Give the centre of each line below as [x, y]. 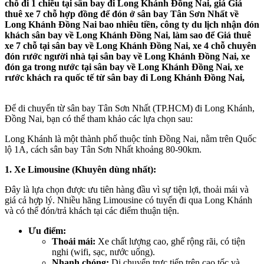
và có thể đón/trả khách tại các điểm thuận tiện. [92, 211]
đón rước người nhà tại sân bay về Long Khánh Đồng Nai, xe [127, 57]
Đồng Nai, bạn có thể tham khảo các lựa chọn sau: [99, 119]
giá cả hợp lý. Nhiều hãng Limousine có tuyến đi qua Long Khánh [128, 200]
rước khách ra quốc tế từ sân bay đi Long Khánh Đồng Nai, [126, 78]
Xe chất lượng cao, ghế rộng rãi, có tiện [170, 242]
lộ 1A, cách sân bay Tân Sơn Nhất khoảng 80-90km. [103, 150]
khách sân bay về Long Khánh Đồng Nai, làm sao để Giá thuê [128, 35]
